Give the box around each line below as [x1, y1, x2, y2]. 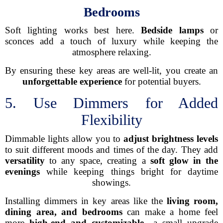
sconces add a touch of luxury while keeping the [5, 36, 218, 46]
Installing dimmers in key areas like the [5, 196, 167, 206]
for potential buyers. [121, 76, 201, 87]
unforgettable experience [22, 76, 122, 87]
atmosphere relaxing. [72, 47, 151, 57]
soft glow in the [150, 155, 219, 166]
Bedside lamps [141, 25, 204, 35]
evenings [5, 166, 40, 177]
